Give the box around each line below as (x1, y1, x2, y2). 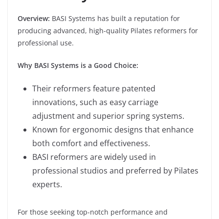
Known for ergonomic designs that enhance (32, 124, 194, 135)
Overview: (18, 14, 50, 23)
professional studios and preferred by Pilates (32, 165, 198, 176)
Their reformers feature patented (32, 83, 155, 94)
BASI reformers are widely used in (32, 152, 156, 162)
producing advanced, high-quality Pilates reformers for (18, 26, 198, 35)
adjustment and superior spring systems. (32, 110, 184, 121)
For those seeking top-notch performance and (18, 207, 168, 217)
